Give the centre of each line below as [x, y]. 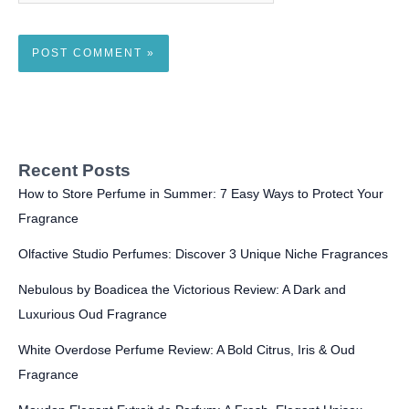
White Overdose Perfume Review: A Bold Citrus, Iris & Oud [187, 350]
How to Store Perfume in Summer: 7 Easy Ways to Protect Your [201, 194]
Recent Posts [74, 170]
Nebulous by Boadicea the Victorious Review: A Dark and [182, 289]
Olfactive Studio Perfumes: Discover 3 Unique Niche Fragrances [203, 254]
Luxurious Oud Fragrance [93, 314]
